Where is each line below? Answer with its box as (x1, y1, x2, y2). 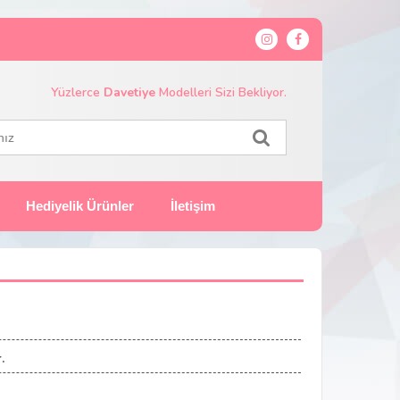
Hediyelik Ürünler (26, 198, 134, 213)
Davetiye (104, 84, 155, 101)
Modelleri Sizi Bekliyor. (155, 84, 287, 101)
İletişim (171, 198, 215, 213)
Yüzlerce (51, 84, 104, 101)
